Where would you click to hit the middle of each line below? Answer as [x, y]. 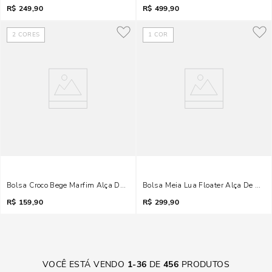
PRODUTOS [204, 264]
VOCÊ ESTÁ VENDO [83, 264]
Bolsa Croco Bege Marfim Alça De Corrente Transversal [103, 185]
